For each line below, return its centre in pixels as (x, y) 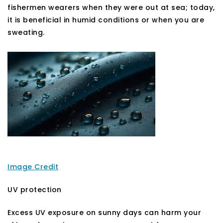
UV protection (35, 189)
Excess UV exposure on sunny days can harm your (104, 212)
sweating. (26, 32)
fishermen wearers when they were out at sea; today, (111, 7)
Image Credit (33, 167)
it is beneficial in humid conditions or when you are (106, 20)
